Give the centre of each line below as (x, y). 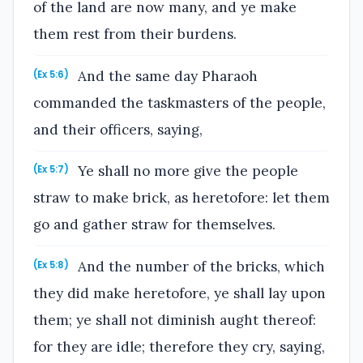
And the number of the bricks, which (200, 266)
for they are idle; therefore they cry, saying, (179, 346)
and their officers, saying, (118, 129)
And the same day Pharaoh (166, 76)
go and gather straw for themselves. (154, 225)
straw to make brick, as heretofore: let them (181, 198)
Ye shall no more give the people (186, 171)
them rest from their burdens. (135, 34)
